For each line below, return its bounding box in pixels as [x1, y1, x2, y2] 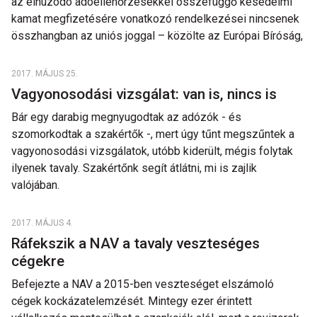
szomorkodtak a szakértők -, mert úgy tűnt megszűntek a [11, 127, 294, 141]
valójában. [11, 178, 59, 192]
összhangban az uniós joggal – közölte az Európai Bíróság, [11, 29, 303, 42]
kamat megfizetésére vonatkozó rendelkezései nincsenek [11, 12, 299, 25]
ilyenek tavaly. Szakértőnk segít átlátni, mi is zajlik [11, 161, 257, 175]
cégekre [11, 253, 68, 270]
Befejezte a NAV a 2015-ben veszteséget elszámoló [11, 277, 274, 291]
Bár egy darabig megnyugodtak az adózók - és [11, 110, 241, 124]
